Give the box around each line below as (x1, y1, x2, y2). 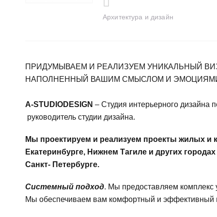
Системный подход (25, 183, 104, 191)
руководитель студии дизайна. (25, 113, 135, 121)
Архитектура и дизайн (103, 13, 173, 21)
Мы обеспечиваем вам (25, 195, 109, 203)
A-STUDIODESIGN (25, 100, 93, 108)
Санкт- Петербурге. (25, 160, 99, 169)
